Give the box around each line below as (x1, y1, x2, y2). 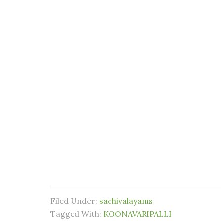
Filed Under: (50, 196, 99, 206)
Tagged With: (50, 209, 103, 219)
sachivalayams (99, 196, 153, 206)
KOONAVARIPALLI (103, 209, 172, 219)
